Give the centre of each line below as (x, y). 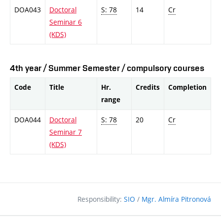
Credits (148, 87)
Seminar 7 (66, 132)
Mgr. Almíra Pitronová (176, 199)
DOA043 (28, 10)
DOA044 (28, 119)
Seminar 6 (66, 22)
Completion (187, 87)
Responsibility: (101, 199)
